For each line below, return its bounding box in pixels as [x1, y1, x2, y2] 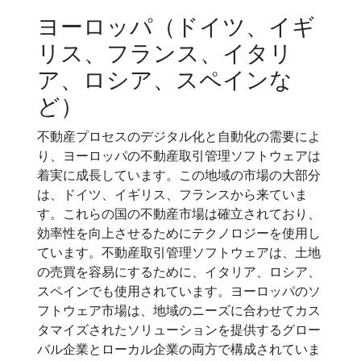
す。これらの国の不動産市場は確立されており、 [37, 205, 321, 222]
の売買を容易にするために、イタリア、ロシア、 [37, 263, 321, 280]
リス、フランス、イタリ [37, 39, 293, 67]
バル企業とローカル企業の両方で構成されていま [37, 341, 321, 357]
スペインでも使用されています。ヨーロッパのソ [37, 283, 321, 299]
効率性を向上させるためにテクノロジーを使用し [37, 225, 321, 241]
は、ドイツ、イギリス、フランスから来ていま [37, 186, 308, 202]
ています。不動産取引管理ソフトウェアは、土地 [37, 244, 321, 260]
